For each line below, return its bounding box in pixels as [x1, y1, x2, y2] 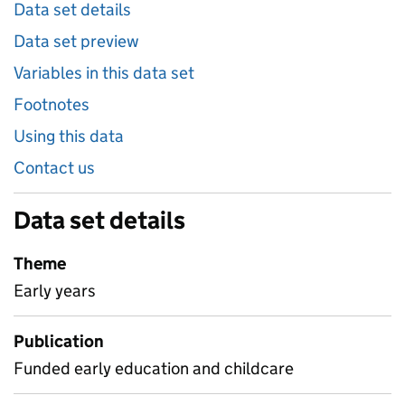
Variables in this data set [14, 62, 194, 83]
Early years [14, 280, 96, 301]
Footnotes [14, 94, 89, 115]
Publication [14, 331, 104, 352]
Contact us [14, 157, 95, 178]
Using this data [14, 126, 124, 146]
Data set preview [14, 31, 139, 52]
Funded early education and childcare [14, 358, 294, 379]
